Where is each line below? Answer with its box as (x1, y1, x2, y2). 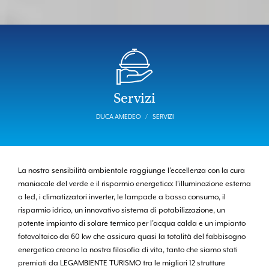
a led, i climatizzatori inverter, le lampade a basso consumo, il (18, 193, 226, 202)
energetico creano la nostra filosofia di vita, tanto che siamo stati (18, 246, 238, 255)
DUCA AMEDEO (95, 113, 141, 121)
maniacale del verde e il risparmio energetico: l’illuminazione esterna (18, 180, 251, 189)
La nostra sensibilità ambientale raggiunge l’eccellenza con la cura (18, 166, 245, 175)
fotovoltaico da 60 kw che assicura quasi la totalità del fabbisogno (18, 232, 246, 241)
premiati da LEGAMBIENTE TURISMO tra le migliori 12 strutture (18, 259, 225, 268)
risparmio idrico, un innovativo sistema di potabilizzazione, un (18, 206, 225, 215)
